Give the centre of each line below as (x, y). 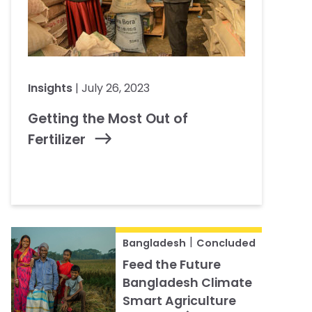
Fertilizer (57, 139)
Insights (50, 88)
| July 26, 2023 (111, 88)
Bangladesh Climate (187, 282)
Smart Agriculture (179, 301)
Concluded (226, 243)
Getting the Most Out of (108, 118)
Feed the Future (172, 264)
